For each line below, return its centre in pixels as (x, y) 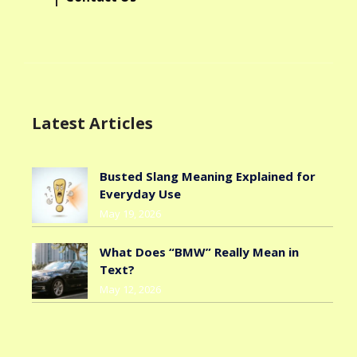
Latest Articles (92, 124)
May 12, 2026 (130, 290)
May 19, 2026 (130, 214)
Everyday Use (140, 194)
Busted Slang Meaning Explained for (208, 177)
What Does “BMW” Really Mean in (199, 252)
